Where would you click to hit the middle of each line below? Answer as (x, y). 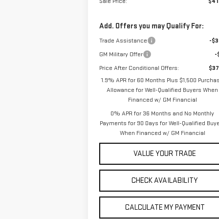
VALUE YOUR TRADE (165, 154)
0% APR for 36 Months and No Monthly (163, 114)
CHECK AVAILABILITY (165, 181)
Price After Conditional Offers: (139, 68)
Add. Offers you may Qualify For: (151, 26)
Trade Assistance (123, 41)
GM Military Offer (121, 55)
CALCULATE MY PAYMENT (165, 208)
